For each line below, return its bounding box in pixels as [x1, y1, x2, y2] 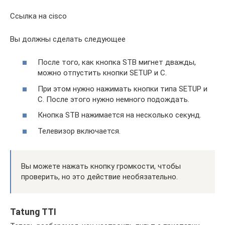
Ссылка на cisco [10, 11, 67, 21]
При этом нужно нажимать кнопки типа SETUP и [38, 84, 207, 93]
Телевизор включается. [38, 126, 121, 136]
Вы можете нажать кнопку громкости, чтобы [21, 161, 181, 171]
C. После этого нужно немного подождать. [38, 94, 189, 104]
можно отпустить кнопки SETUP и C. [38, 68, 167, 77]
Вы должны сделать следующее [10, 34, 126, 44]
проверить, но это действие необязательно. [21, 172, 178, 181]
